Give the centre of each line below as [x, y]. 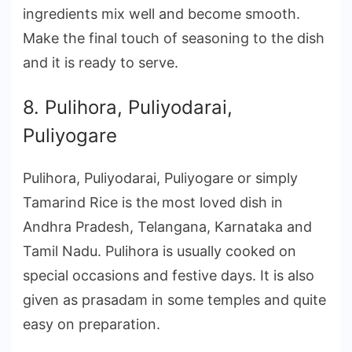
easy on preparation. [92, 324]
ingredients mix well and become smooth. [161, 13]
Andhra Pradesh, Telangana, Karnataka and [167, 226]
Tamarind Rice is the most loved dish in [153, 202]
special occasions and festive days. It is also [169, 275]
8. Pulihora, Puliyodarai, [128, 107]
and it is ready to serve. [101, 62]
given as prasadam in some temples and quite [174, 299]
